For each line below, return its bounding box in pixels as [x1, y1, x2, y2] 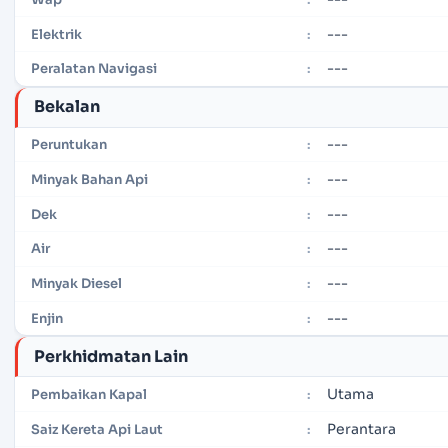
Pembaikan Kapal [31, 385, 147, 403]
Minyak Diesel [31, 275, 122, 293]
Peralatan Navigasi [31, 60, 157, 78]
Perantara [327, 419, 396, 438]
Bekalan [34, 96, 100, 118]
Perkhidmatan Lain [34, 345, 188, 367]
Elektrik [31, 25, 82, 43]
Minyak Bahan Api [31, 170, 148, 188]
